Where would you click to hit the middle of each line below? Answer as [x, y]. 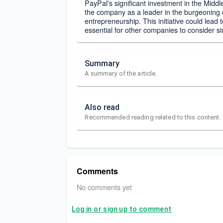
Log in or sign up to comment [122, 209]
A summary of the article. [121, 73]
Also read [102, 107]
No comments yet [105, 187]
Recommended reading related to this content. [153, 117]
